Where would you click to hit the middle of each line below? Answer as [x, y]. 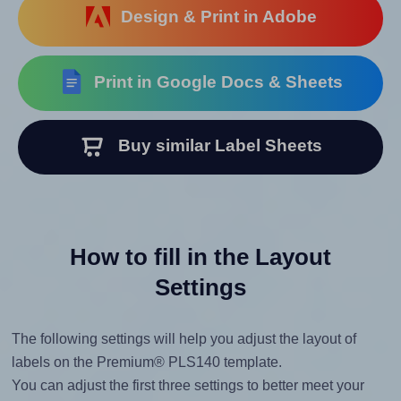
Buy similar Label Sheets [213, 146]
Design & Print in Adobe [214, 17]
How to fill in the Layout [200, 257]
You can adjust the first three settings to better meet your [188, 386]
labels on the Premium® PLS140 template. [146, 363]
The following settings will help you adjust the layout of [183, 339]
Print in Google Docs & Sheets [214, 82]
